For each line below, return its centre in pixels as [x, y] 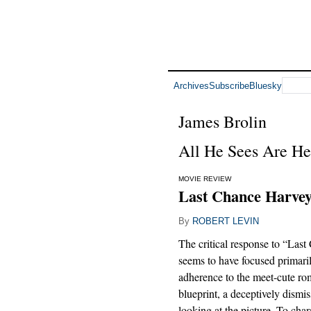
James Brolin [222, 121]
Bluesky [266, 85]
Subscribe [229, 85]
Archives [191, 85]
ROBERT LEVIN [226, 221]
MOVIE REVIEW [205, 179]
